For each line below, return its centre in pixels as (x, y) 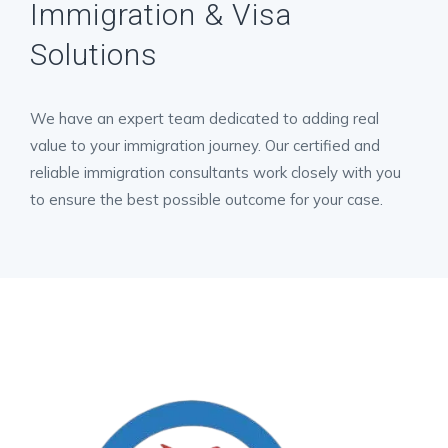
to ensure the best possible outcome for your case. (206, 199)
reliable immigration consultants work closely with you (215, 172)
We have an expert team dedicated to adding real (204, 118)
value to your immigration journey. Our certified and (205, 145)
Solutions (94, 54)
